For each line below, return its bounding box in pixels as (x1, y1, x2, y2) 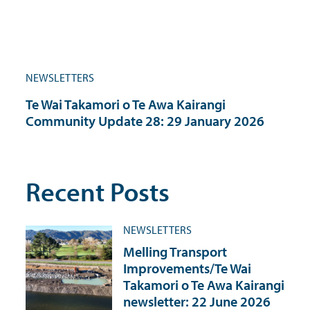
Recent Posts (26, 174, 170, 208)
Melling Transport (123, 242, 227, 260)
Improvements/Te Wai (123, 259, 251, 277)
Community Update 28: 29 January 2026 (26, 111, 264, 129)
